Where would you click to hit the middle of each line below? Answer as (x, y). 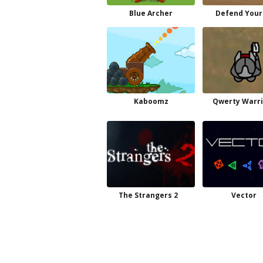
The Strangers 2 (148, 195)
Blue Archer (151, 13)
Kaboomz (151, 101)
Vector (244, 195)
